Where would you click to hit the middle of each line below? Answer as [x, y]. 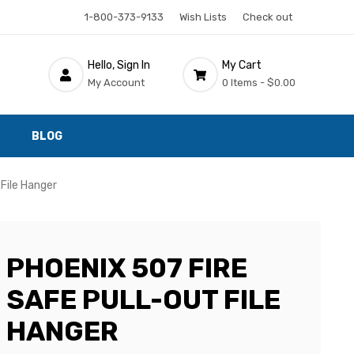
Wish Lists [203, 17]
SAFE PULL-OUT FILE [143, 300]
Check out [267, 17]
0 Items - [243, 82]
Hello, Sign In [119, 65]
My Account [116, 82]
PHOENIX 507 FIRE [127, 268]
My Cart [241, 65]
